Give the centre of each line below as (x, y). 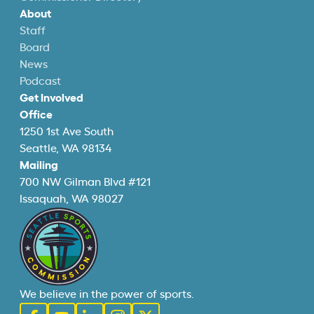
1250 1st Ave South (67, 132)
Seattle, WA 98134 (66, 149)
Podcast (40, 81)
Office (36, 115)
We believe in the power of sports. (107, 294)
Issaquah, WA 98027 (71, 199)
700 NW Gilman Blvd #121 (85, 182)
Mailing (39, 165)
